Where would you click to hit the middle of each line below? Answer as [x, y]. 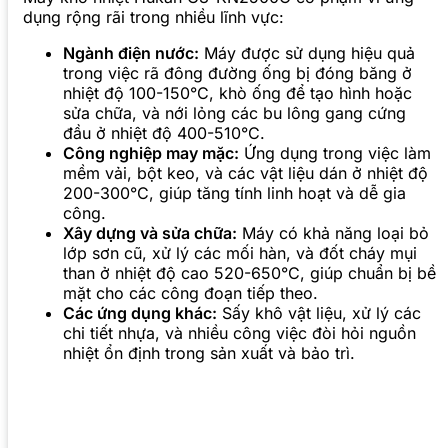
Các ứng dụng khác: [140, 313]
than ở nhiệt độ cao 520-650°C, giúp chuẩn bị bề [249, 273]
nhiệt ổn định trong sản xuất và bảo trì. [209, 353]
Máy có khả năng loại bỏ [333, 233]
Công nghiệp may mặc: [151, 153]
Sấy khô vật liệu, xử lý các [319, 313]
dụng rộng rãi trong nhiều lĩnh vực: [153, 17]
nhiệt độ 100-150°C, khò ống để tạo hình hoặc [237, 93]
